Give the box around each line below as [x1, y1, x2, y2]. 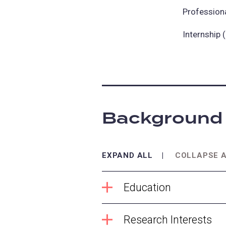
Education [123, 181, 171, 194]
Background [102, 106, 222, 131]
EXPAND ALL [102, 150, 153, 160]
